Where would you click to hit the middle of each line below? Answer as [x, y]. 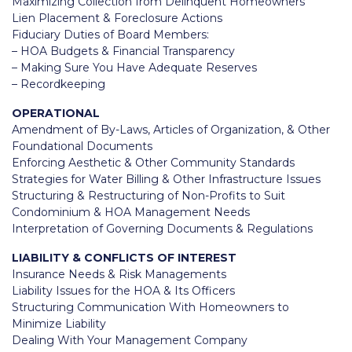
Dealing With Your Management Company [130, 341]
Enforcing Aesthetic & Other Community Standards [153, 163]
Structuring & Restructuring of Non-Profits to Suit [148, 196]
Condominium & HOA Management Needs [131, 213]
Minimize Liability [59, 324]
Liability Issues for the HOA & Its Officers [123, 291]
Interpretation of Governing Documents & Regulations [162, 229]
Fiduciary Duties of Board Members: [110, 35]
